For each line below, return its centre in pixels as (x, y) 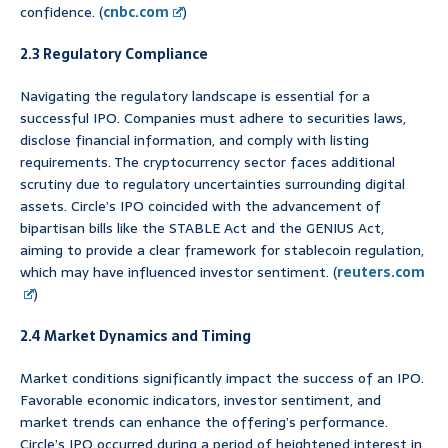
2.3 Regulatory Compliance (114, 53)
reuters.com (381, 271)
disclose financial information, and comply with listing (194, 139)
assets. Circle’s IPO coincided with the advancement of (200, 205)
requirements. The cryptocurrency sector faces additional (207, 161)
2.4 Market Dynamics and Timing (135, 335)
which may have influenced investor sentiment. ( (178, 271)
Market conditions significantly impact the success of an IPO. (222, 377)
